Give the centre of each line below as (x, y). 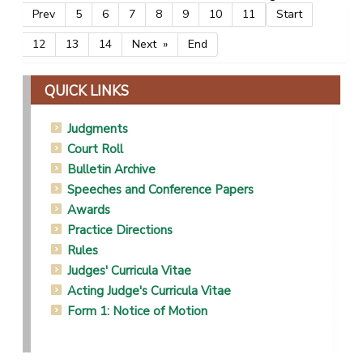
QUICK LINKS (87, 91)
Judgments (98, 128)
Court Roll (95, 149)
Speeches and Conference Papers (160, 189)
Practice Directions (120, 230)
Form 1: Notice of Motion (137, 311)
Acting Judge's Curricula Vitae (149, 290)
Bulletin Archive (111, 169)
